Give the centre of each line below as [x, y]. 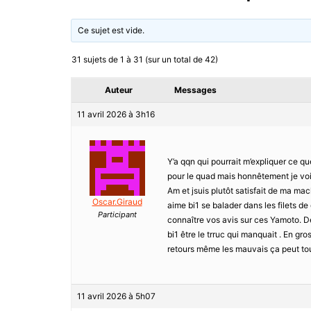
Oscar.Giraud [117, 202]
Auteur [119, 90]
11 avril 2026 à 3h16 [116, 115]
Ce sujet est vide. [111, 31]
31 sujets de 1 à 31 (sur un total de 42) [145, 60]
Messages [195, 90]
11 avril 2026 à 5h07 [116, 296]
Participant [117, 215]
